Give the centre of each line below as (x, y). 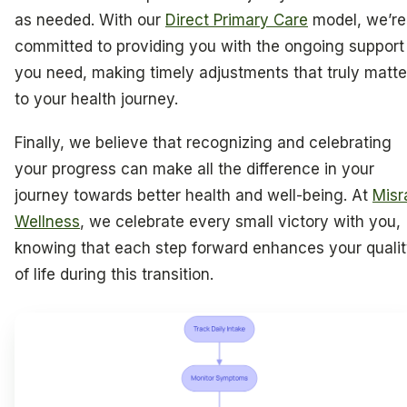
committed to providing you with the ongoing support (209, 47)
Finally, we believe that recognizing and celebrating (203, 142)
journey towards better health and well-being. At (194, 195)
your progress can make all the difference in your (194, 169)
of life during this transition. (114, 274)
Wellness (47, 221)
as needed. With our (90, 20)
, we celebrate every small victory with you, (240, 221)
